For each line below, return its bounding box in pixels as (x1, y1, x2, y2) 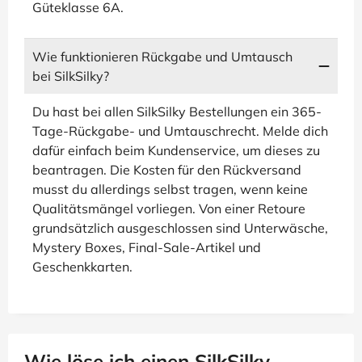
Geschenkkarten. (32, 259, 133, 275)
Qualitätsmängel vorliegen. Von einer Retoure (32, 200, 305, 217)
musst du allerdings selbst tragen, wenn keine (32, 181, 308, 197)
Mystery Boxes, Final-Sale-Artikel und (32, 239, 261, 255)
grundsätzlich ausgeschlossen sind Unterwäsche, (32, 220, 328, 236)
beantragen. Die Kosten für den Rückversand (32, 162, 301, 178)
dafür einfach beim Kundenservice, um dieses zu (32, 142, 320, 158)
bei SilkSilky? (32, 68, 109, 84)
